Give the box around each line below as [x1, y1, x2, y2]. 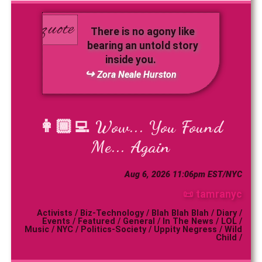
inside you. [105, 54, 157, 66]
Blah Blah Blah [151, 208, 209, 219]
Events [42, 216, 71, 227]
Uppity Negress [154, 225, 218, 235]
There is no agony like [91, 26, 195, 38]
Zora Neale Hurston [97, 69, 177, 81]
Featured [78, 216, 116, 227]
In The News [163, 216, 214, 227]
